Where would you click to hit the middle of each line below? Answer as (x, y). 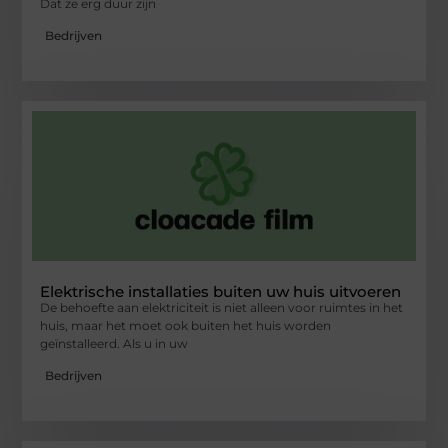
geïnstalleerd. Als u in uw (114, 344)
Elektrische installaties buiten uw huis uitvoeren (221, 292)
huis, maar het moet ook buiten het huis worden (186, 326)
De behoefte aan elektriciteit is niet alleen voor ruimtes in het (222, 308)
